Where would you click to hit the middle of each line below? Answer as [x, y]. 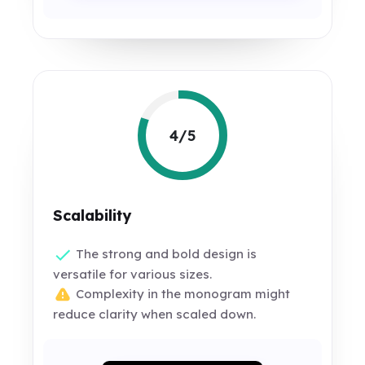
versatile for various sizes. [133, 275]
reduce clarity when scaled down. [155, 314]
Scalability [92, 215]
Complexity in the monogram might [182, 294]
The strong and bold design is [165, 254]
